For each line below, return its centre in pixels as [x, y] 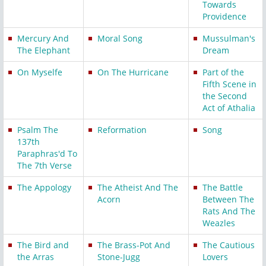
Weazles [219, 223]
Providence [224, 17]
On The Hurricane [133, 72]
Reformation [122, 130]
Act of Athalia [229, 108]
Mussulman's [229, 39]
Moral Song [120, 39]
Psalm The [38, 130]
